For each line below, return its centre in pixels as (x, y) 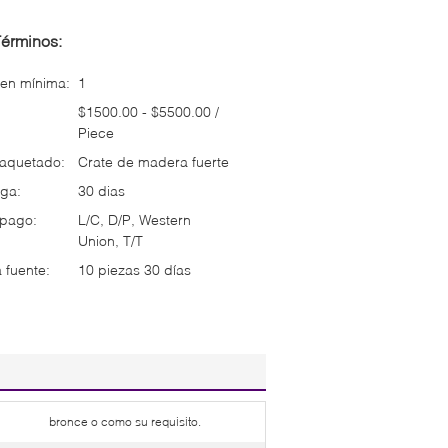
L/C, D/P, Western (134, 219)
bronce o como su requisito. (125, 421)
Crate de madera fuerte (153, 161)
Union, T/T (110, 240)
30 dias (101, 190)
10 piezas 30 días (134, 269)
